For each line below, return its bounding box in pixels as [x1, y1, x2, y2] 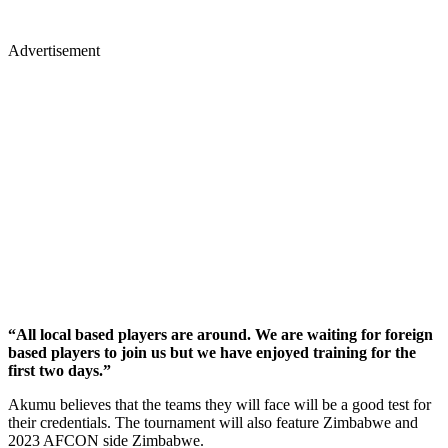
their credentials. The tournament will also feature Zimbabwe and [8, 413, 418, 431]
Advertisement [8, 41, 100, 59]
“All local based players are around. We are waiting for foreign [8, 325, 433, 343]
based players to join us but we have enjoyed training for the [8, 343, 416, 361]
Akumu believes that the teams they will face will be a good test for [8, 395, 431, 413]
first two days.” [8, 361, 111, 379]
